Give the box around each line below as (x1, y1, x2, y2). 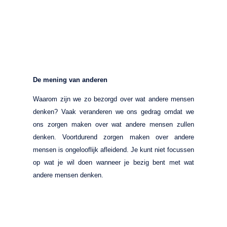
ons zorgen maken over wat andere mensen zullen (33, 120, 194, 128)
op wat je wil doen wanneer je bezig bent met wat (33, 158, 194, 166)
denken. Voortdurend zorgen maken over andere (33, 133, 194, 141)
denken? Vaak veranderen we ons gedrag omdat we (33, 107, 194, 116)
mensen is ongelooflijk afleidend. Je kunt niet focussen (33, 145, 194, 154)
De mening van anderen (33, 75, 107, 84)
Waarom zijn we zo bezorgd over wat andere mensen (33, 95, 194, 103)
